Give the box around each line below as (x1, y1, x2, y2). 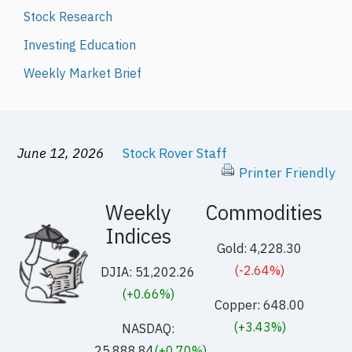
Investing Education (23, 37, 136, 53)
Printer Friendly (238, 163, 335, 181)
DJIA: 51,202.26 (101, 264, 196, 280)
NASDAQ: (121, 321, 174, 336)
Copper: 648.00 (214, 297, 305, 313)
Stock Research (23, 9, 112, 25)
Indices (104, 223, 171, 249)
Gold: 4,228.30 (217, 240, 302, 256)
